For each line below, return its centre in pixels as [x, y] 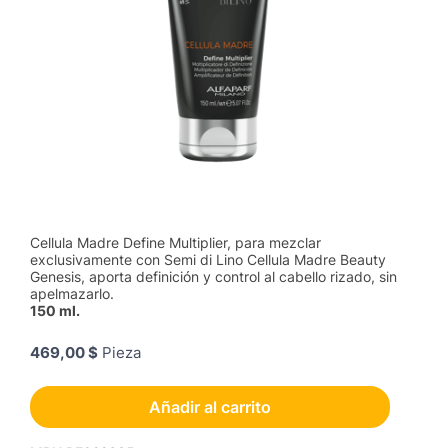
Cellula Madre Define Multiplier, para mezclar [175, 242]
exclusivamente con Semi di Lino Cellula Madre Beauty [208, 259]
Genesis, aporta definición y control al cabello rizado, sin [213, 276]
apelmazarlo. [72, 293]
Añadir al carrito [210, 407]
